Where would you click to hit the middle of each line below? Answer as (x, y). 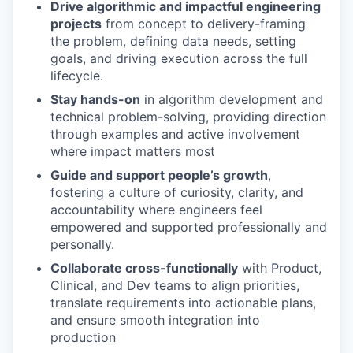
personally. (82, 244)
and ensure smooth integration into (155, 320)
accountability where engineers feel (156, 209)
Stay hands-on (95, 99)
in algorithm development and (232, 99)
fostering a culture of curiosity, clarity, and (177, 192)
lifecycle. (77, 75)
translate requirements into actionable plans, (183, 302)
